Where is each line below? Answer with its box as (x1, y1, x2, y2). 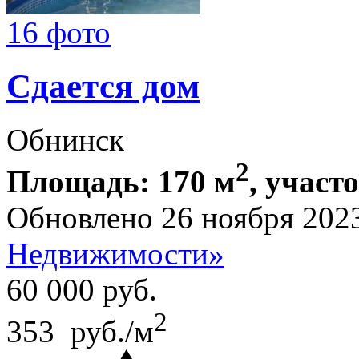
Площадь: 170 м (6, 163, 236, 199)
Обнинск (6, 122, 124, 157)
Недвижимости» (6, 236, 224, 271)
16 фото (6, 15, 111, 50)
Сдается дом (6, 67, 200, 105)
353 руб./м (6, 313, 154, 349)
